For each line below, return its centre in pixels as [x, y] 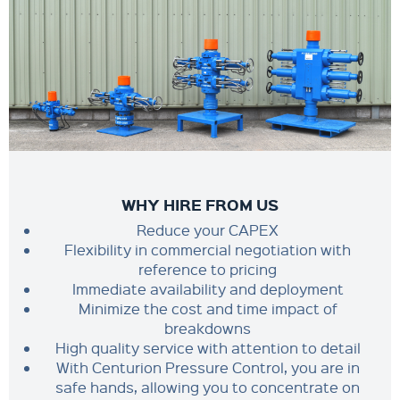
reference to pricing [208, 269]
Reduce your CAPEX [208, 230]
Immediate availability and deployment [208, 289]
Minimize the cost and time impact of [208, 308]
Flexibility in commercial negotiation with [208, 250]
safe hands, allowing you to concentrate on [208, 387]
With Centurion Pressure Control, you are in [208, 367]
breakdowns [208, 328]
